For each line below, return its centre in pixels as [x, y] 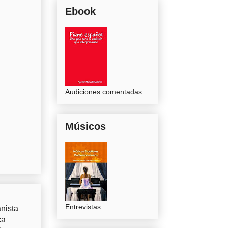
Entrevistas [83, 207]
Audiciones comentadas [104, 92]
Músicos [85, 126]
